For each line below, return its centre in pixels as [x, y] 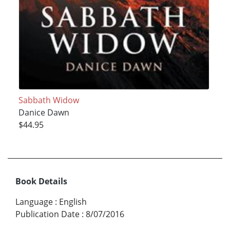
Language [34, 202]
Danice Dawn [44, 113]
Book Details [41, 181]
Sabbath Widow [49, 100]
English [73, 202]
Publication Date [47, 214]
